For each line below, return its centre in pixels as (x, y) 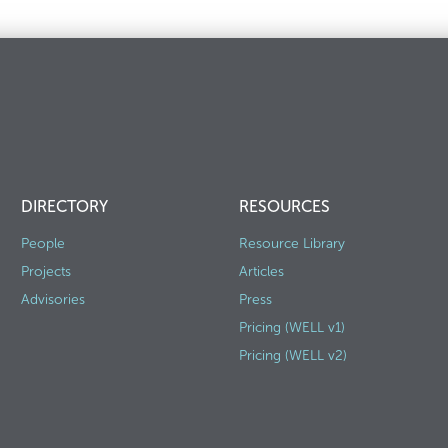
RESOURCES (284, 206)
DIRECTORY (64, 206)
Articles (261, 271)
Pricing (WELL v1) (291, 327)
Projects (45, 271)
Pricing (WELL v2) (292, 355)
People (42, 243)
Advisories (52, 299)
